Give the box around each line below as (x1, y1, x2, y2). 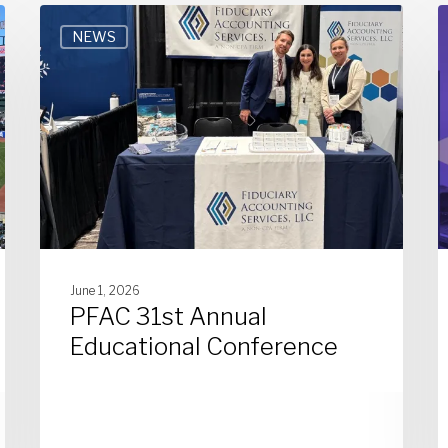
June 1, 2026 (70, 282, 141, 298)
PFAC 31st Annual (70, 301, 268, 331)
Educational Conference (70, 331, 339, 361)
